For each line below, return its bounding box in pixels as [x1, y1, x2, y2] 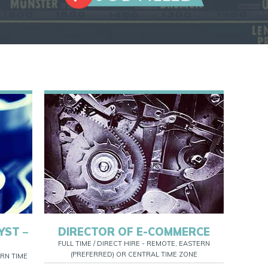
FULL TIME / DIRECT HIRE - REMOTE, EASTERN [58, 239, 210, 248]
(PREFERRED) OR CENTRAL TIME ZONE [71, 250, 197, 258]
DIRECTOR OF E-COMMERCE [58, 225, 210, 239]
